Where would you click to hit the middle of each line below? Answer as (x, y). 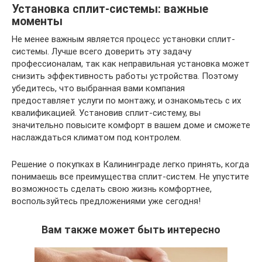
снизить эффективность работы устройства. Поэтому (125, 76)
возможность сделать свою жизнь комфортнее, (112, 189)
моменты (37, 21)
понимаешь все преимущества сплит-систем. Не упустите (130, 176)
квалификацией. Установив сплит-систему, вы (106, 113)
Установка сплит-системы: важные (110, 9)
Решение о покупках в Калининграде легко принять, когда (130, 164)
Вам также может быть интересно (131, 229)
